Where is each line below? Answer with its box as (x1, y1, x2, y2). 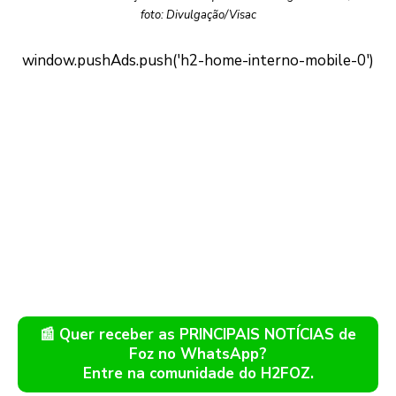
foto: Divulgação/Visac (140, 7, 256, 24)
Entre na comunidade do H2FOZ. (82, 363, 314, 385)
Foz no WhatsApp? (129, 344, 267, 365)
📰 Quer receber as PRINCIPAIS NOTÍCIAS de (40, 324, 356, 346)
